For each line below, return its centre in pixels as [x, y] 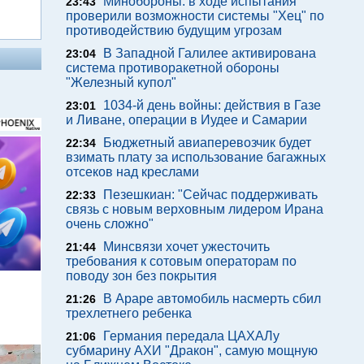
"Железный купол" [121, 82]
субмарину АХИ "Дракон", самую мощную [192, 351]
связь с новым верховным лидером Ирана [195, 209]
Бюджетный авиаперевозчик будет [207, 143]
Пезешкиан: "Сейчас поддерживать [210, 195]
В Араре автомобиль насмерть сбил [212, 299]
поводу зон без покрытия [141, 276]
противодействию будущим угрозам [174, 30]
